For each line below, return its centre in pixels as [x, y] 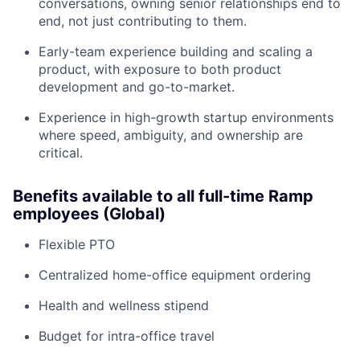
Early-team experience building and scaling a [176, 52]
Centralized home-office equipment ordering [175, 275]
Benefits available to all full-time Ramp [163, 196]
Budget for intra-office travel [127, 336]
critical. [61, 153]
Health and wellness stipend [124, 306]
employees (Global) [89, 214]
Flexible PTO [77, 245]
